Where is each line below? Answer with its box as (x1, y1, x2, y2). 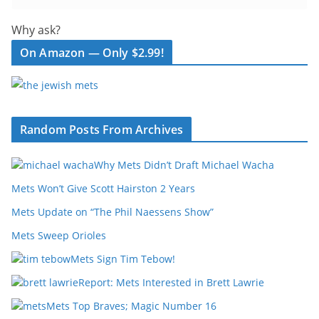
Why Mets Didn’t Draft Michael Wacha (94, 158, 274, 172)
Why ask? (11, 22, 61, 38)
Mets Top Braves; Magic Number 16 (46, 299, 216, 313)
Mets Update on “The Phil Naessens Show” (11, 205, 214, 219)
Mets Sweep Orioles (11, 229, 106, 242)
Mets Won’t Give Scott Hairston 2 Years (11, 182, 195, 195)
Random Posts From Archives (20, 122, 184, 137)
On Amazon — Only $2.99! (20, 45, 164, 61)
